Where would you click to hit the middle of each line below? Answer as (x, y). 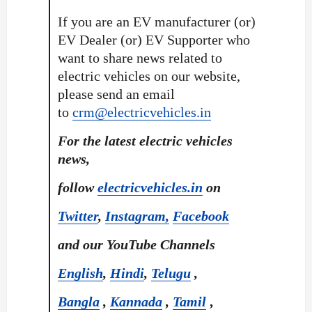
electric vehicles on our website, (149, 76)
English (80, 273)
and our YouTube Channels (138, 244)
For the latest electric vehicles (145, 140)
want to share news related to (140, 57)
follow (77, 187)
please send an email (116, 94)
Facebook (201, 216)
